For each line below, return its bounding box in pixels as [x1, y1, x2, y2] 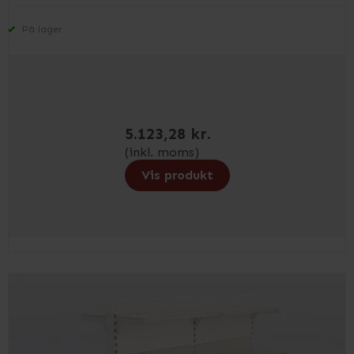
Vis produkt [141, 168, 213, 183]
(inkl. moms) [124, 145, 199, 160]
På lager [19, 24, 63, 35]
